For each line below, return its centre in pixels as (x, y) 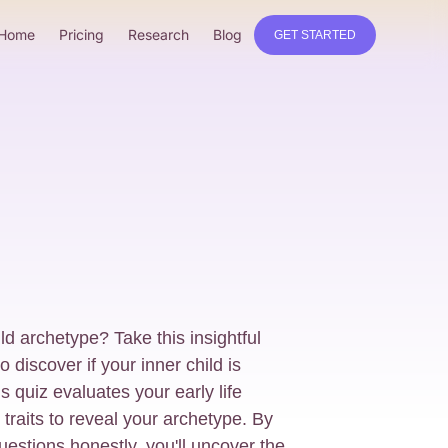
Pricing (81, 34)
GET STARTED (315, 34)
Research (158, 34)
